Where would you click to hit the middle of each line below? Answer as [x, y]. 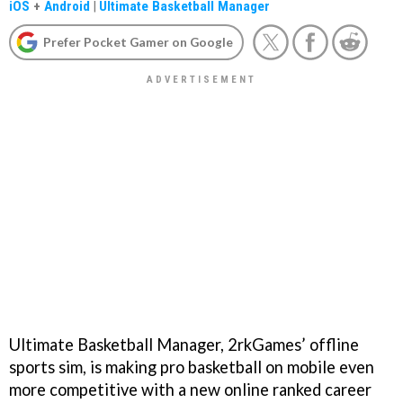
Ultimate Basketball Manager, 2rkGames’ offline [184, 344]
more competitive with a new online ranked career [190, 389]
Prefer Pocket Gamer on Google [138, 42]
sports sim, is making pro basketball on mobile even [192, 367]
